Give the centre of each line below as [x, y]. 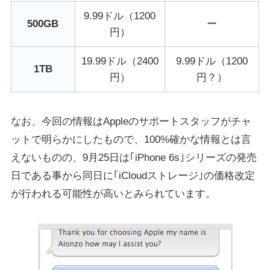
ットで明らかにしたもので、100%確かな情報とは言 [131, 140]
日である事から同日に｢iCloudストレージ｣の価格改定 [133, 176]
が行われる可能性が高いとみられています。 [113, 194]
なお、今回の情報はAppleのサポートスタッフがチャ [131, 122]
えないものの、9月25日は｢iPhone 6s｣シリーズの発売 [133, 158]
